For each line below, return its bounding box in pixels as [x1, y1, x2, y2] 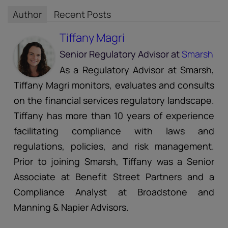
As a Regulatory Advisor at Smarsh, [60, 64, 214, 76]
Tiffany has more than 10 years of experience [14, 109, 214, 122]
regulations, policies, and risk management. [14, 140, 214, 153]
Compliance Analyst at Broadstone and [14, 186, 214, 198]
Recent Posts [54, 8, 111, 21]
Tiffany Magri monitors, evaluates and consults [14, 79, 214, 92]
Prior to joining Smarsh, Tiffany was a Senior [14, 155, 214, 168]
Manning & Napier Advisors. [14, 201, 129, 214]
